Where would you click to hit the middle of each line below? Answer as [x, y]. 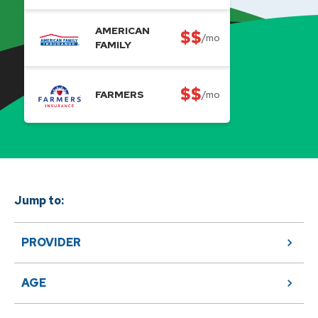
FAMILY [113, 45]
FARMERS [120, 94]
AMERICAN [122, 31]
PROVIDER [51, 242]
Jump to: [39, 201]
